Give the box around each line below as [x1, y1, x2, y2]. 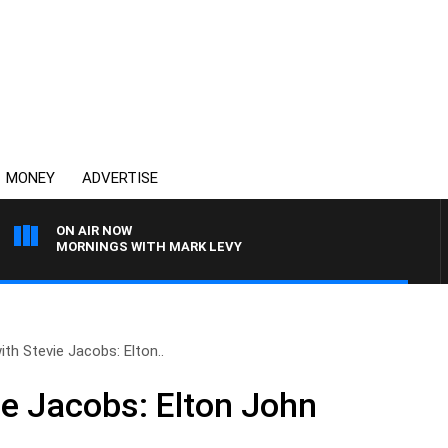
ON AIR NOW [56, 223, 132, 238]
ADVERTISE [82, 169, 158, 187]
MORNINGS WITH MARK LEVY [56, 239, 242, 254]
